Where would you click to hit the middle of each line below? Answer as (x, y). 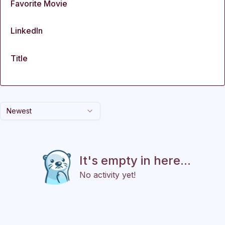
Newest (19, 111)
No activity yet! (107, 175)
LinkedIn (27, 31)
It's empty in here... (135, 161)
